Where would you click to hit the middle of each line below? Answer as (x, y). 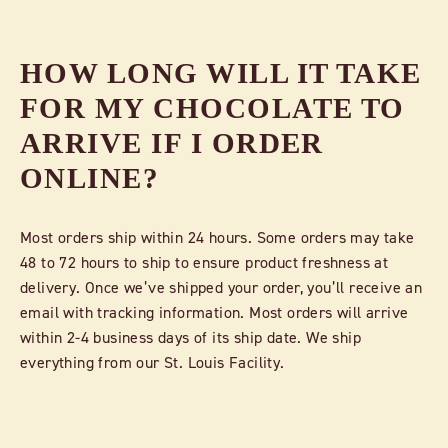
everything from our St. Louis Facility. (154, 362)
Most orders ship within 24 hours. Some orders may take (217, 237)
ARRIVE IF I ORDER (172, 143)
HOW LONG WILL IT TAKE (221, 73)
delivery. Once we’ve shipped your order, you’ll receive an (221, 287)
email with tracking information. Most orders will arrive (214, 312)
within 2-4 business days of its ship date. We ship (190, 337)
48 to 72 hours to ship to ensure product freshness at (204, 262)
